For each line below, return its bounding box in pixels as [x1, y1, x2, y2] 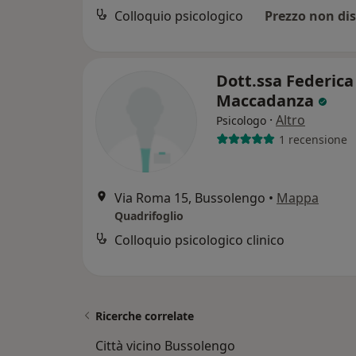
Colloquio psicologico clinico [114, 231, 284, 250]
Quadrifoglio [114, 208, 184, 224]
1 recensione [278, 131, 347, 147]
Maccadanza [216, 90, 318, 112]
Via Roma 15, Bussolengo [114, 189, 265, 207]
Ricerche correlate [95, 308, 194, 324]
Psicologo [216, 113, 266, 129]
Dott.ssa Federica [216, 70, 354, 92]
